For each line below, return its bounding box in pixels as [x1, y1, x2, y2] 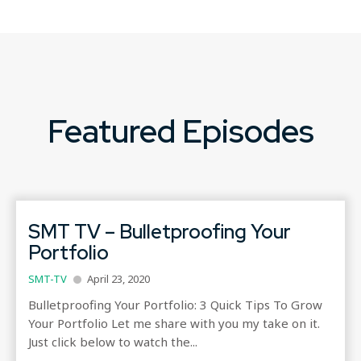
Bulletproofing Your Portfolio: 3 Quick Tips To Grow [28, 296, 322, 313]
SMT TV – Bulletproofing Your [28, 218, 291, 244]
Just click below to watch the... [28, 333, 197, 350]
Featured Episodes [47, 109, 314, 152]
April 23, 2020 [87, 271, 150, 286]
